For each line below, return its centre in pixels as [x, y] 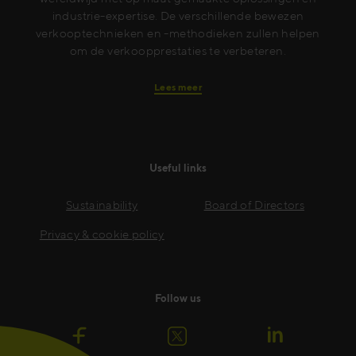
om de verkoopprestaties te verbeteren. [178, 50]
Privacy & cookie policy [102, 234]
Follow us [178, 299]
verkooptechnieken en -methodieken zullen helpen [178, 33]
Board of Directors [254, 205]
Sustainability [102, 205]
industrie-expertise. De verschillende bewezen [178, 15]
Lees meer [178, 87]
